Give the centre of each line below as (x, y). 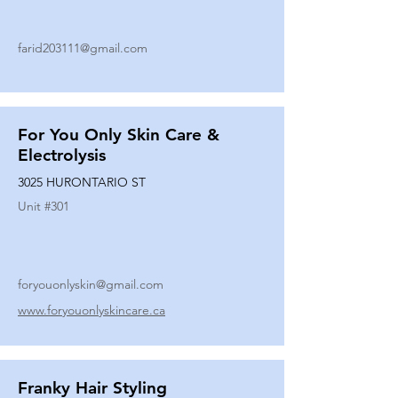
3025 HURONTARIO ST (82, 182)
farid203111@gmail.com (83, 48)
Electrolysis (62, 155)
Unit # (34, 206)
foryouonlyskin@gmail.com (91, 284)
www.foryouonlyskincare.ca (92, 310)
